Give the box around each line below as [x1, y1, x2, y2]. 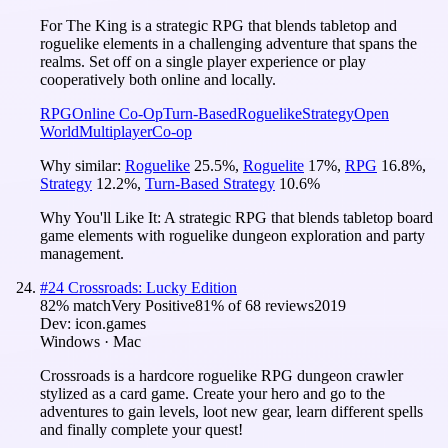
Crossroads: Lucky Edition [68, 278, 237, 296]
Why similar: [40, 156, 125, 174]
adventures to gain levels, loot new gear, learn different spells [40, 402, 423, 420]
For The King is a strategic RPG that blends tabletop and [40, 16, 397, 34]
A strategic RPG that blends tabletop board [164, 208, 433, 226]
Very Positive [111, 296, 195, 314]
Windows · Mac [40, 332, 141, 350]
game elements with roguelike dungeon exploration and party [40, 226, 425, 244]
